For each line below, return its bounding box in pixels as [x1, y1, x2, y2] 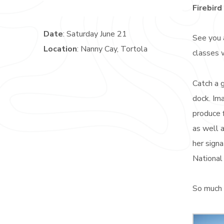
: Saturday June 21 [63, 28, 127, 39]
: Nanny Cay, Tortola [77, 43, 147, 54]
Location [43, 43, 77, 54]
